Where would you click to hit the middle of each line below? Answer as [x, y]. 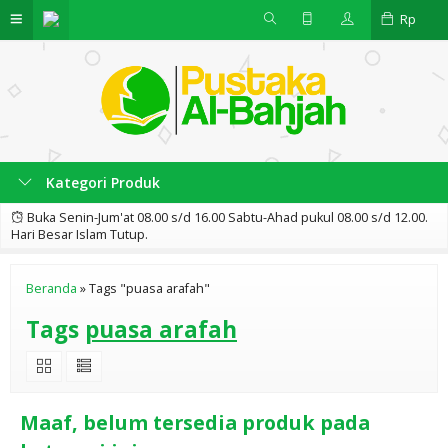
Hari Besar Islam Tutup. [79, 234]
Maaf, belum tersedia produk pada [195, 422]
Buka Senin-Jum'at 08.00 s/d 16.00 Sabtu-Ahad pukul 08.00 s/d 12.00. [226, 217]
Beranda [51, 288]
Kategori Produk [101, 182]
